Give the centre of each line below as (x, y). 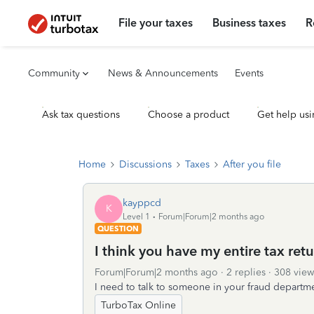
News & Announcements (163, 73)
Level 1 (136, 216)
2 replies (246, 272)
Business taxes (250, 23)
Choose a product (189, 115)
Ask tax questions (81, 115)
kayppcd (142, 203)
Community (54, 73)
